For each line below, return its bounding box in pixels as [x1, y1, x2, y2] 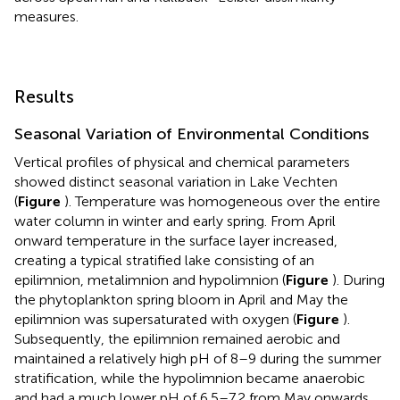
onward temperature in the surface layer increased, [14, 232, 337, 250]
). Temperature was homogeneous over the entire [64, 193, 380, 211]
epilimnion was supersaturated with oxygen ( [14, 311, 296, 329]
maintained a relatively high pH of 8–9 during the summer [14, 350, 381, 368]
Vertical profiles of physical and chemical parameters [14, 154, 350, 171]
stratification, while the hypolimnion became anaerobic [14, 370, 365, 387]
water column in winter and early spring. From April [14, 212, 336, 230]
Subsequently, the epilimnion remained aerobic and [14, 330, 340, 348]
